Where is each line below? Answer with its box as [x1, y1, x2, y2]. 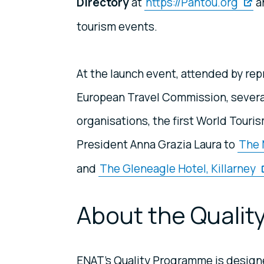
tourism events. [77, 19, 157, 35]
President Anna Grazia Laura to [77, 137, 237, 153]
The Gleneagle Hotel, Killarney [100, 161, 256, 177]
